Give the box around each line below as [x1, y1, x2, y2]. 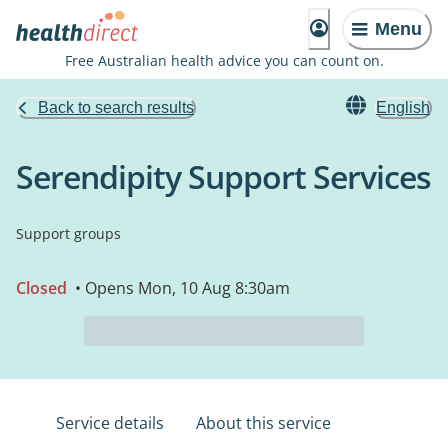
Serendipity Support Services [16, 155, 431, 198]
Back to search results [38, 99, 194, 116]
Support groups [16, 224, 121, 243]
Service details [56, 412, 164, 434]
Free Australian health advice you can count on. [64, 51, 384, 70]
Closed [16, 277, 67, 299]
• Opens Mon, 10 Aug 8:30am [71, 277, 290, 299]
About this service [196, 412, 331, 434]
